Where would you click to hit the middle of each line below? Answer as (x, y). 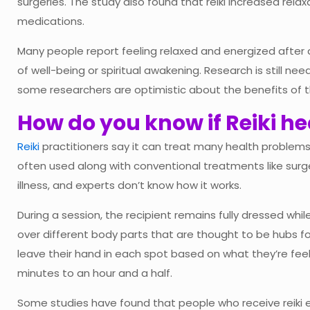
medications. (51, 21)
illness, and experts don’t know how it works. (129, 185)
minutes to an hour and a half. (95, 273)
